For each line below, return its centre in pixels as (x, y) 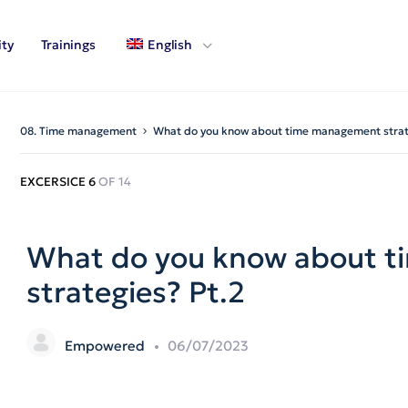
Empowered (107, 345)
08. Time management (78, 131)
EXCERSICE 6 (59, 181)
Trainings (68, 45)
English (170, 45)
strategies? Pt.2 (136, 292)
